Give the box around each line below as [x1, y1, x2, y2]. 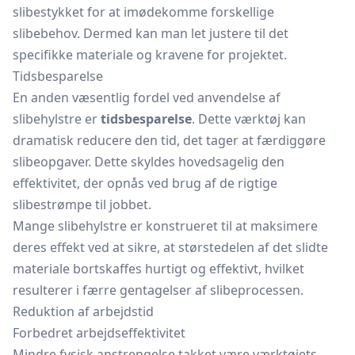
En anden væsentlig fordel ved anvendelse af [13, 89, 281, 106]
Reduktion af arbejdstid [13, 303, 154, 320]
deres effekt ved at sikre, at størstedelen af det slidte [13, 239, 328, 256]
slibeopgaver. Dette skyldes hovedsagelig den [13, 153, 284, 170]
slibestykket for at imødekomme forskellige [13, 3, 274, 21]
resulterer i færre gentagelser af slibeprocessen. [13, 281, 303, 299]
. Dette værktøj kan [192, 110, 306, 128]
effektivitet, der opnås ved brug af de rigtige [13, 174, 277, 192]
